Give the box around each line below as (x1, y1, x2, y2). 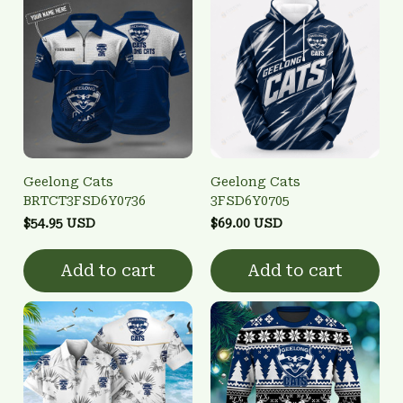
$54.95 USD (23, 215, 95, 230)
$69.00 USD (210, 215, 282, 230)
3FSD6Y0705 (210, 193, 290, 208)
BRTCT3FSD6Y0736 (23, 193, 146, 208)
